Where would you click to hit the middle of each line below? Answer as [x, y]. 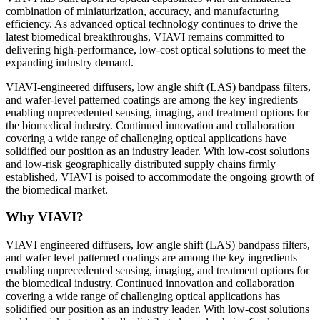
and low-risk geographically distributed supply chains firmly [141, 164]
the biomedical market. [57, 189]
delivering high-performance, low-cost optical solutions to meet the [156, 49]
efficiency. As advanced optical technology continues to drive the [152, 24]
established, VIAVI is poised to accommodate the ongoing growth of [160, 176]
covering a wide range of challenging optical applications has [143, 296]
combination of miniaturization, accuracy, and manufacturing [142, 11]
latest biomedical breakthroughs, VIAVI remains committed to [145, 36]
